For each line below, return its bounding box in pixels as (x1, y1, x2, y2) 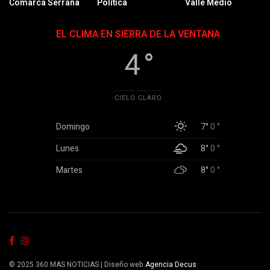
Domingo (56, 121, 90, 134)
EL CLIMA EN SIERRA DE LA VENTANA (56, 27, 220, 42)
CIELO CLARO (114, 93, 162, 104)
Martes (56, 164, 83, 177)
